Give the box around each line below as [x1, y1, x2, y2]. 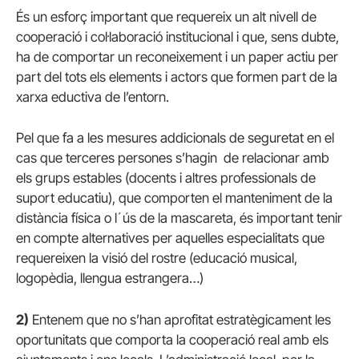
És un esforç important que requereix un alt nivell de [16, 9, 317, 26]
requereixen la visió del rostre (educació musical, [16, 250, 297, 267]
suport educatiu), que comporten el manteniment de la [16, 190, 333, 207]
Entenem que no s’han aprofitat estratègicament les [29, 311, 331, 328]
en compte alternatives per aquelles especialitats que [16, 230, 325, 247]
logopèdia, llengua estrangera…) [16, 270, 204, 287]
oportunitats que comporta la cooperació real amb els [16, 331, 329, 348]
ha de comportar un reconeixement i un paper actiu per [16, 49, 338, 66]
